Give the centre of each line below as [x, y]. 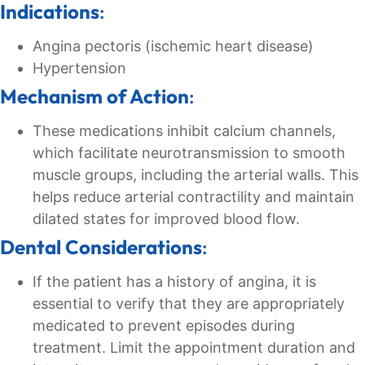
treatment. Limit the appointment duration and [194, 348]
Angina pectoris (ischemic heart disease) [173, 46]
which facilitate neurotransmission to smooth [189, 153]
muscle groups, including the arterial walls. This [196, 175]
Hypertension [79, 68]
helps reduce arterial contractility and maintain [193, 197]
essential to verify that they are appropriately [189, 304]
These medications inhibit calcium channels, [184, 131]
